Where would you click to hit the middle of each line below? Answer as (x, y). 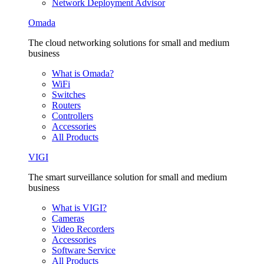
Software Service (84, 250)
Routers (66, 105)
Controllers (72, 116)
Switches (69, 95)
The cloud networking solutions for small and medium (129, 43)
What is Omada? (83, 73)
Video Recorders (83, 229)
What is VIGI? (79, 208)
